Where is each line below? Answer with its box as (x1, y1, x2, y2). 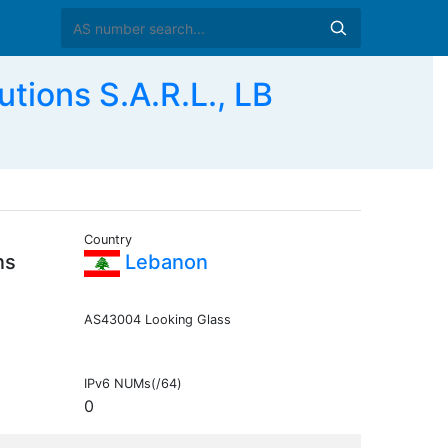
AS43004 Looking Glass (83, 312, 231, 328)
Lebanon (119, 250, 208, 275)
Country (83, 232, 132, 248)
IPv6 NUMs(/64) (83, 376, 182, 392)
